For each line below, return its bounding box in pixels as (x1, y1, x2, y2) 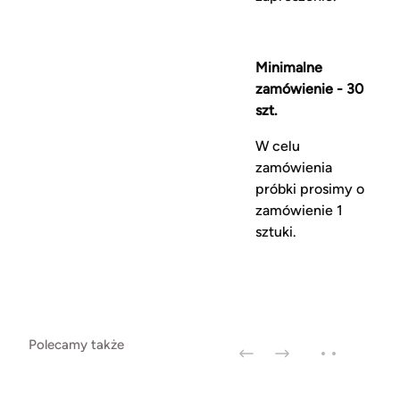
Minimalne (255, 59, 323, 76)
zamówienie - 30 (255, 80, 364, 97)
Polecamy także (29, 337, 124, 353)
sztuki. (255, 223, 297, 240)
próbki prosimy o (255, 180, 365, 197)
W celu (255, 137, 301, 154)
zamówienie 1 (255, 202, 344, 219)
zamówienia (255, 159, 333, 176)
